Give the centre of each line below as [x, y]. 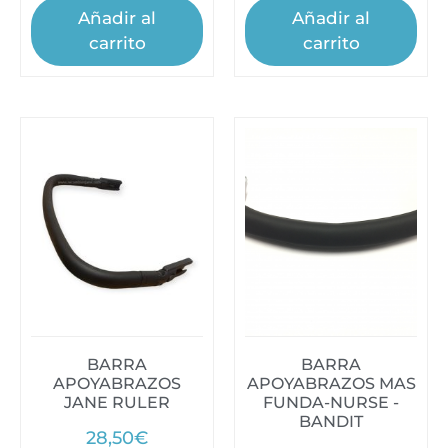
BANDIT [331, 422]
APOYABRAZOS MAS [331, 384]
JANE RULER [117, 403]
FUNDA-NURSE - [331, 403]
